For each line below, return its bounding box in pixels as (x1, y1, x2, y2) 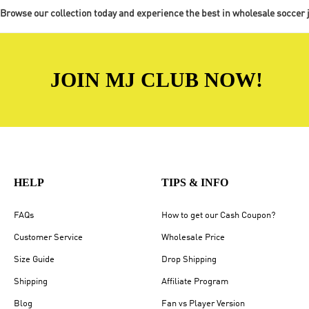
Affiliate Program (161, 277, 228, 287)
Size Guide (14, 255, 54, 265)
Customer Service (14, 233, 83, 243)
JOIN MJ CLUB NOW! (50, 68, 263, 92)
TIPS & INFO (161, 177, 228, 189)
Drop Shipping (161, 255, 217, 265)
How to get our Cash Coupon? (161, 211, 275, 221)
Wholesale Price (161, 233, 225, 243)
